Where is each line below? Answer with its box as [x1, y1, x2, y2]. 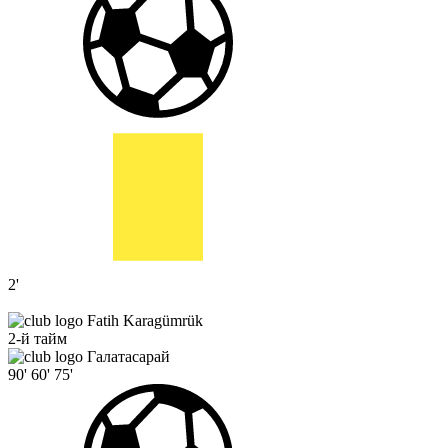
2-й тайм [8, 330, 67, 348]
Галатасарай [87, 348, 170, 366]
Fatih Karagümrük [87, 312, 203, 330]
